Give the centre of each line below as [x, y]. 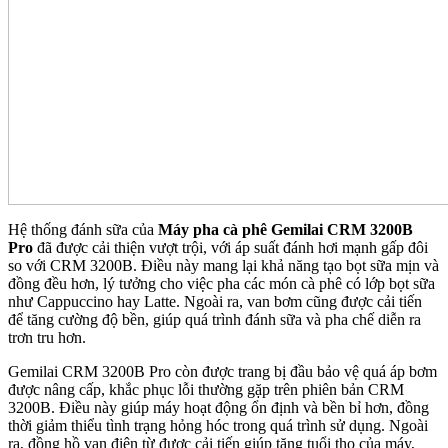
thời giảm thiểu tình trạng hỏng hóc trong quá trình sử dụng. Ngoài [218, 426]
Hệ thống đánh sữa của [83, 230]
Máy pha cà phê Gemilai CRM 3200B [285, 230]
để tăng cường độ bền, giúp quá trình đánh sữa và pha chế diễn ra [214, 320]
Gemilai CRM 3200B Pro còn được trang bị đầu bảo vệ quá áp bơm [222, 372]
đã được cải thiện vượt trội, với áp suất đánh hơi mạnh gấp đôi [230, 248]
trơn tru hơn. [47, 338]
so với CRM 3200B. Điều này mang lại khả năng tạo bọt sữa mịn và [223, 266]
